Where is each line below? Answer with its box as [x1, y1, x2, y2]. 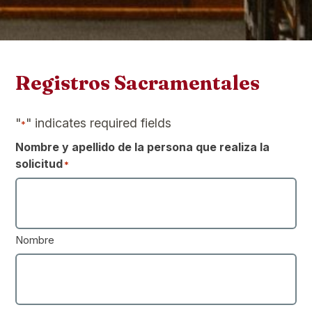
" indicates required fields [26, 115, 172, 130]
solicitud [15, 156, 63, 171]
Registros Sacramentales [15, 70, 260, 95]
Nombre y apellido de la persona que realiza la [15, 139, 270, 154]
